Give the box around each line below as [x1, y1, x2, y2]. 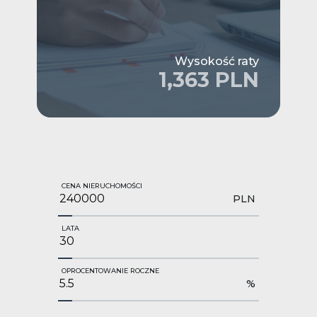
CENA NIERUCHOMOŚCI [62, 181, 142, 190]
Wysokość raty [175, 54, 259, 68]
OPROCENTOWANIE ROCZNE [62, 266, 159, 275]
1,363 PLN [158, 67, 259, 92]
